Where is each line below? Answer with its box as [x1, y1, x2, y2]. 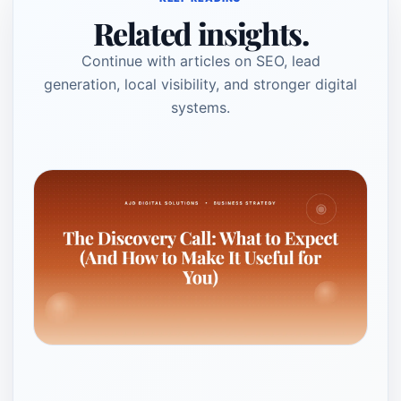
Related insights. [92, 13, 309, 54]
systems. [171, 98, 230, 116]
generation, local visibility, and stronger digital [44, 75, 357, 93]
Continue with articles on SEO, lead [81, 52, 320, 70]
